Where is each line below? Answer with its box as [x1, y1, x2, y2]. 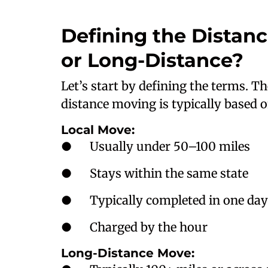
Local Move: [61, 123, 135, 137]
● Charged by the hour [61, 220, 208, 234]
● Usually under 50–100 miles [61, 139, 250, 154]
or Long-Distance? [61, 48, 243, 72]
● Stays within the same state [61, 166, 248, 181]
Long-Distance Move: [61, 246, 194, 260]
